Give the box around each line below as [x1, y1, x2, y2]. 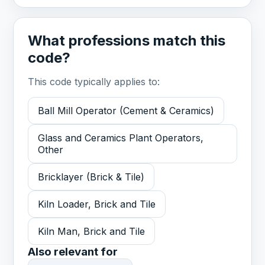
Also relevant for [28, 245, 118, 259]
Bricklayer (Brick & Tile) [38, 171, 145, 183]
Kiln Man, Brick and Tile [38, 225, 146, 238]
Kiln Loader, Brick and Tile [38, 198, 156, 211]
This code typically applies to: [28, 76, 160, 88]
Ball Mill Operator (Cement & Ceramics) [38, 105, 215, 117]
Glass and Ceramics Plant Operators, [38, 132, 204, 144]
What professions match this [28, 32, 226, 50]
